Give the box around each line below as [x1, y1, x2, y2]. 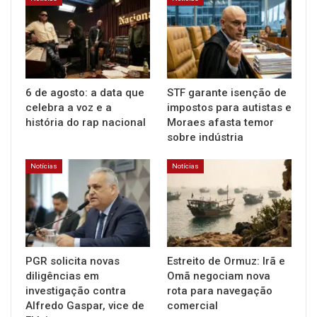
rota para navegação [167, 284, 272, 297]
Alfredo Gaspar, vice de [25, 299, 144, 312]
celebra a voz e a [25, 101, 112, 115]
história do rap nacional [25, 116, 146, 129]
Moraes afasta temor [167, 116, 274, 129]
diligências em [25, 269, 99, 282]
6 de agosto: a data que [25, 86, 144, 100]
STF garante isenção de [167, 86, 287, 100]
